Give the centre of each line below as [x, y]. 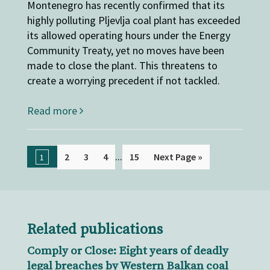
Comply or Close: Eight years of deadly [127, 251]
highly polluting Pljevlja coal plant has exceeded [133, 20]
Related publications [95, 229]
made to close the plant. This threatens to [122, 65]
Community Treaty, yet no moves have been [125, 50]
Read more [53, 110]
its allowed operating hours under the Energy [128, 35]
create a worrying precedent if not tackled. [123, 80]
